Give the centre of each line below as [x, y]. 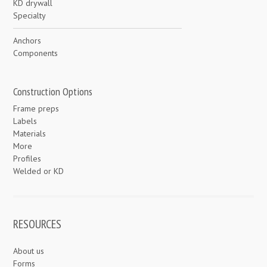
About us [29, 251]
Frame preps [36, 109]
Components [36, 53]
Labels [25, 121]
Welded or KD [39, 171]
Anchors [27, 41]
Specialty [30, 16]
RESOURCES [38, 224]
